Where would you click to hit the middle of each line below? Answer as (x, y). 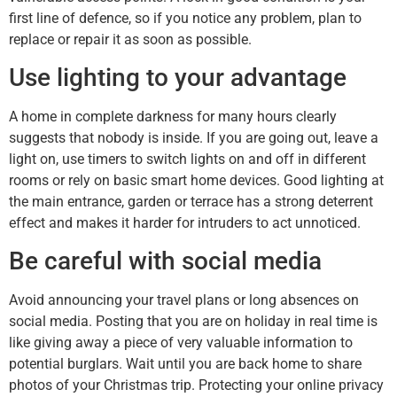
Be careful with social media (165, 261)
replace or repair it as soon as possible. (130, 39)
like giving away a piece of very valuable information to (181, 343)
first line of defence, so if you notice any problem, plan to (185, 18)
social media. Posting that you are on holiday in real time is (193, 322)
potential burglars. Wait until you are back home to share (185, 364)
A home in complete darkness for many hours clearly (173, 116)
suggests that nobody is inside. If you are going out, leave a (194, 137)
